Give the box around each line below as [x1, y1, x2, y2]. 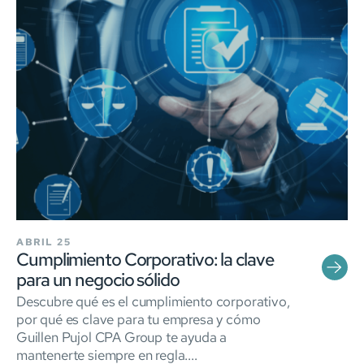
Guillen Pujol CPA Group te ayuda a [16, 327, 227, 346]
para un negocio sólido [16, 267, 180, 292]
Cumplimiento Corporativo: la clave [16, 247, 274, 271]
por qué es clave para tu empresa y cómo [16, 310, 261, 328]
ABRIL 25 [16, 235, 71, 249]
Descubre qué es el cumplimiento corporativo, [16, 292, 290, 310]
